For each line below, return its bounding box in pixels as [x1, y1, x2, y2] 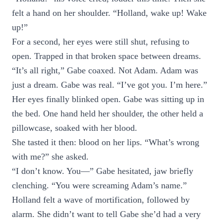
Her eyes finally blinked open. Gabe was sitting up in [12, 94, 204, 104]
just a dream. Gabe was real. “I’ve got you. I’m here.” [12, 80, 207, 90]
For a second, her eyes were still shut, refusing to [12, 37, 189, 47]
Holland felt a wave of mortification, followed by [12, 195, 190, 205]
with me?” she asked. [12, 152, 89, 162]
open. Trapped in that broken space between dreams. [12, 51, 201, 61]
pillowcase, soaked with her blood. [12, 123, 137, 133]
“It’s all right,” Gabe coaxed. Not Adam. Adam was [12, 65, 198, 75]
